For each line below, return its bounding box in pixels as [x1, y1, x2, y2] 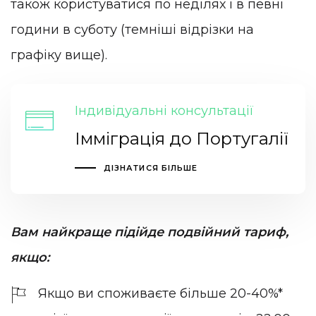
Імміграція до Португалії [74, 128, 288, 150]
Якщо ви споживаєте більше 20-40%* [38, 285, 283, 301]
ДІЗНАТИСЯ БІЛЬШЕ [103, 163, 198, 174]
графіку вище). [11, 47, 107, 63]
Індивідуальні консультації [74, 103, 254, 119]
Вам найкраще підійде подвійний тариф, [11, 224, 288, 240]
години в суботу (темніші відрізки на [11, 21, 254, 37]
